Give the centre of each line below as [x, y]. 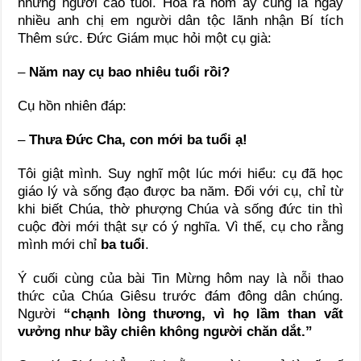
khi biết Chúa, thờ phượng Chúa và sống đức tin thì [180, 210]
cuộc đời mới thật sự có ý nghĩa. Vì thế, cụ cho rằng [180, 227]
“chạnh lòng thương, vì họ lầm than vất [203, 314]
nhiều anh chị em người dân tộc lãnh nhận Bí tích [180, 21]
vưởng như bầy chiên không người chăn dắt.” [166, 332]
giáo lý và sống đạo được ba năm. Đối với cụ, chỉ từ [180, 192]
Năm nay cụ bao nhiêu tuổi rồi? [130, 73]
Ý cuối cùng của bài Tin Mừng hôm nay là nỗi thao [180, 279]
